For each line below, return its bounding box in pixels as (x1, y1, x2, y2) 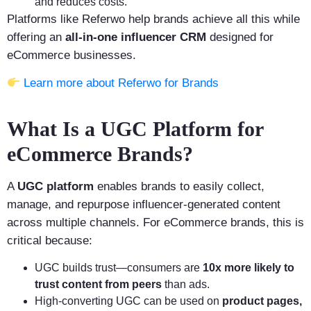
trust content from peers (35, 278, 162, 291)
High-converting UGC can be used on (35, 295, 222, 308)
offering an (7, 31, 65, 44)
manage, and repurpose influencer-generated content (7, 197, 280, 211)
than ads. (162, 278, 210, 291)
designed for (206, 31, 274, 44)
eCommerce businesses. (7, 49, 136, 62)
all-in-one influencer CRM (65, 31, 206, 44)
